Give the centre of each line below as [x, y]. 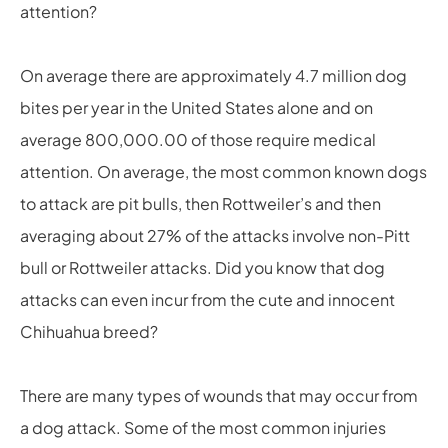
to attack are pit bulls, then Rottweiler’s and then [200, 203]
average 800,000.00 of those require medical [198, 139]
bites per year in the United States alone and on [196, 107]
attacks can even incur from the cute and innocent [207, 299]
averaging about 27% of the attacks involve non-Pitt [215, 235]
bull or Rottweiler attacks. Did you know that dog [202, 267]
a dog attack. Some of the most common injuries [203, 427]
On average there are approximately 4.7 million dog [213, 75]
